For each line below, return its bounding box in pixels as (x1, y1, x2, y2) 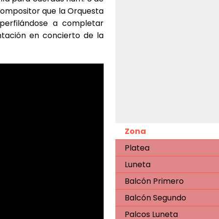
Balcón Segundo (125, 192, 187, 203)
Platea (125, 142, 150, 153)
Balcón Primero (125, 175, 184, 187)
